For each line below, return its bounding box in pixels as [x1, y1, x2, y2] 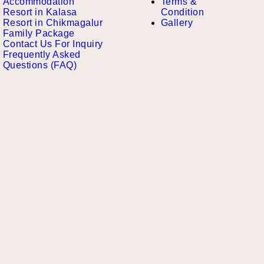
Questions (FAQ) [2, 60, 77, 70]
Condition [160, 7, 204, 17]
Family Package [2, 28, 75, 38]
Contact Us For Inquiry [2, 39, 103, 49]
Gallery [160, 18, 193, 28]
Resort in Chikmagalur [2, 18, 103, 28]
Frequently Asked [2, 49, 81, 60]
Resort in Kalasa [2, 7, 77, 17]
